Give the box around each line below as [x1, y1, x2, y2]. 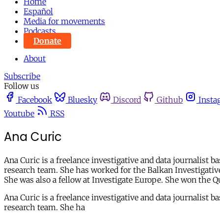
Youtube [4, 109, 34, 118]
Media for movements [24, 16, 105, 26]
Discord [113, 95, 141, 105]
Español [24, 6, 53, 16]
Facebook [18, 95, 52, 105]
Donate [33, 36, 61, 46]
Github [157, 95, 183, 105]
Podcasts [24, 26, 56, 36]
